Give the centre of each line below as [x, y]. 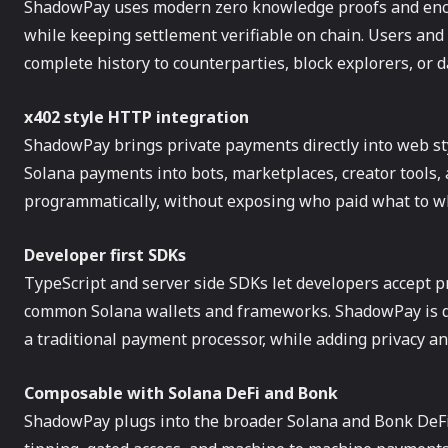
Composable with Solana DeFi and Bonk [181, 393]
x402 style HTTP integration [136, 117]
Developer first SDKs [105, 255]
